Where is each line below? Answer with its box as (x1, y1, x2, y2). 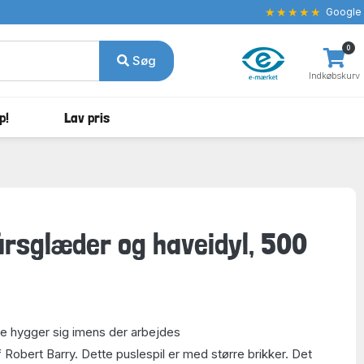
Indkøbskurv (308, 70, 360, 81)
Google (326, 6, 362, 18)
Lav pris (63, 108, 110, 126)
